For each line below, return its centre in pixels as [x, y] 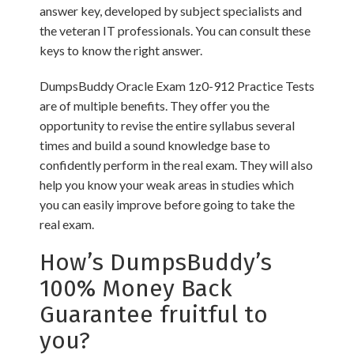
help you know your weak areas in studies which [167, 185]
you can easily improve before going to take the [167, 204]
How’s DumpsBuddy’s [156, 262]
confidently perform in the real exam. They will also [176, 165]
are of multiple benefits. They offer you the [154, 105]
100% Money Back [136, 288]
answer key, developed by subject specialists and [171, 11]
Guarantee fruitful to [154, 314]
